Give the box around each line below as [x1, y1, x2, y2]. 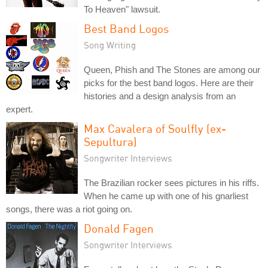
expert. [6, 103, 33, 114]
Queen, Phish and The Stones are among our [84, 64, 260, 75]
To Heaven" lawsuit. [84, 4, 160, 14]
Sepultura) [84, 134, 137, 148]
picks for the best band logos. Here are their [84, 77, 254, 88]
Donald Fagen [84, 221, 154, 235]
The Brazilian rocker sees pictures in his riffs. [84, 177, 259, 188]
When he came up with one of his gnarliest [84, 190, 248, 201]
